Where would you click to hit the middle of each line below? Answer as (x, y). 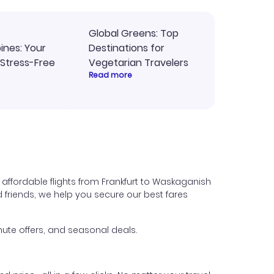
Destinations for (127, 48)
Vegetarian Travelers (139, 63)
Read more (110, 75)
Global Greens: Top (134, 33)
